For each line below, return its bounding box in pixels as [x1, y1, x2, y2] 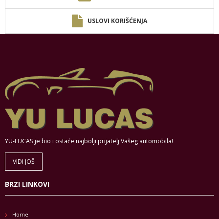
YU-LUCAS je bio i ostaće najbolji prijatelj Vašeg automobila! [5, 137, 173, 146]
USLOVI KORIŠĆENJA [88, 17, 147, 25]
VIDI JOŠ [13, 157, 35, 166]
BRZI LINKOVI [5, 179, 49, 189]
